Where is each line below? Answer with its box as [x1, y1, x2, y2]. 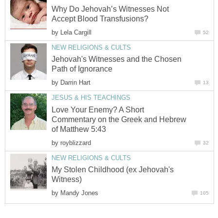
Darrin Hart [60, 79, 91, 87]
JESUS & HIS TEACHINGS [52, 94, 130, 102]
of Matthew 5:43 [52, 125, 106, 133]
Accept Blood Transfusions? [52, 14, 148, 23]
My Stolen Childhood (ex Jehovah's [52, 165, 174, 174]
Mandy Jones [60, 189, 98, 197]
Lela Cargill [60, 28, 91, 36]
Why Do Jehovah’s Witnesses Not [52, 4, 169, 13]
